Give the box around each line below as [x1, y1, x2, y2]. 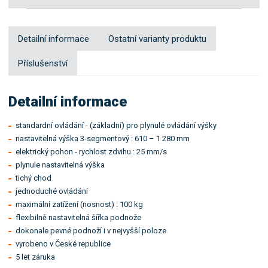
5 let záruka [16, 252, 56, 262]
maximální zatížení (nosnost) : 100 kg [16, 200, 144, 209]
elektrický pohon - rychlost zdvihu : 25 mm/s [16, 147, 167, 157]
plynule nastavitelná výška [16, 160, 105, 170]
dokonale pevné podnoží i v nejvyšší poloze [16, 226, 167, 236]
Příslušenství [18, 57, 68, 69]
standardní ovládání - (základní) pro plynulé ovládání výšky [16, 121, 217, 130]
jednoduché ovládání [16, 187, 89, 196]
